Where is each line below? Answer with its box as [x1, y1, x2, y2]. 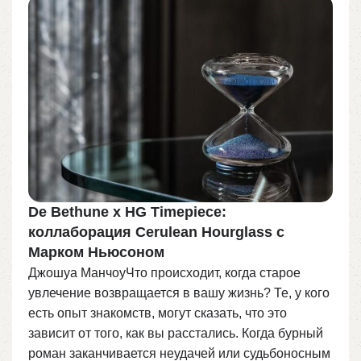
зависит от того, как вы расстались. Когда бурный [28, 326, 323, 341]
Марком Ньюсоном [28, 244, 164, 261]
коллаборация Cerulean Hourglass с [28, 224, 284, 241]
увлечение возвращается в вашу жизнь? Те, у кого [28, 286, 330, 301]
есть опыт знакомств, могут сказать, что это [28, 306, 287, 321]
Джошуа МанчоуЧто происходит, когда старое [28, 266, 301, 280]
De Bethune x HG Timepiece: [28, 204, 226, 221]
